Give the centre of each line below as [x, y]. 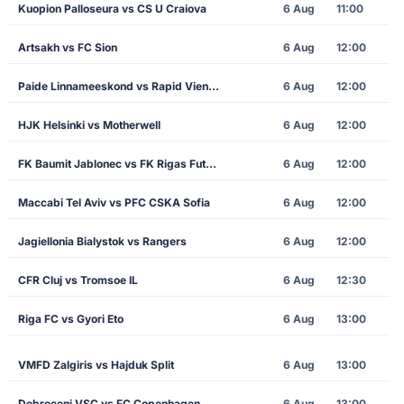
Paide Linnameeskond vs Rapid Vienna [214, 87]
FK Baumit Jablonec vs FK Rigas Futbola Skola [211, 164]
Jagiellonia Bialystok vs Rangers [102, 242]
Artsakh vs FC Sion [68, 48]
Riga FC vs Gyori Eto [71, 319]
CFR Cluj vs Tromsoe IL [78, 280]
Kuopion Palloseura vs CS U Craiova [112, 9]
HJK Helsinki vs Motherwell [89, 125]
